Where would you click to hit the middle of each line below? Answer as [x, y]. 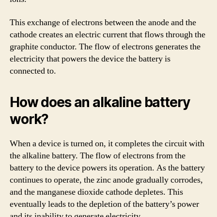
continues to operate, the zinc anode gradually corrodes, [106, 180]
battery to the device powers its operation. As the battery [107, 168]
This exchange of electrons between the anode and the [103, 22]
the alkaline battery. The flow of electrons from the [98, 155]
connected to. [33, 71]
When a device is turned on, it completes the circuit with [107, 143]
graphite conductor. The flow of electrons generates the [105, 46]
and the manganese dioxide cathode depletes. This [96, 192]
